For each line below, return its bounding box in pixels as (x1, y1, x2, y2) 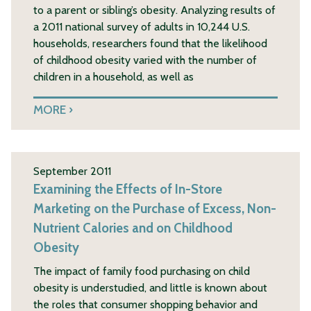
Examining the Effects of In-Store (33, 180, 222, 197)
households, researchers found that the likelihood (33, 36, 267, 50)
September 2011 (33, 164, 111, 178)
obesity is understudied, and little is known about (33, 280, 267, 294)
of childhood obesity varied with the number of (33, 53, 257, 67)
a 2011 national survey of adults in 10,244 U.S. (33, 19, 250, 33)
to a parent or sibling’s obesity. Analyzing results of (33, 3, 276, 17)
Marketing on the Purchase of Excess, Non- (33, 200, 276, 217)
